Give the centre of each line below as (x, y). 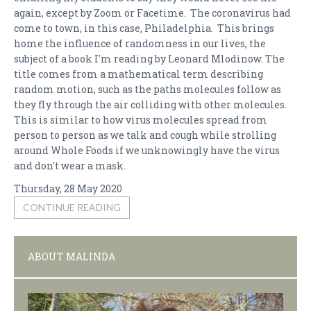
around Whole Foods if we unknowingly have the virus (147, 150)
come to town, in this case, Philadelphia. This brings (144, 28)
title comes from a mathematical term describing (138, 74)
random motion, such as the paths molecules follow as (148, 89)
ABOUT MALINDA (72, 257)
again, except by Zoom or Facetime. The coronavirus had (152, 13)
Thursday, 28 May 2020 (68, 188)
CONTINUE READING (72, 207)
